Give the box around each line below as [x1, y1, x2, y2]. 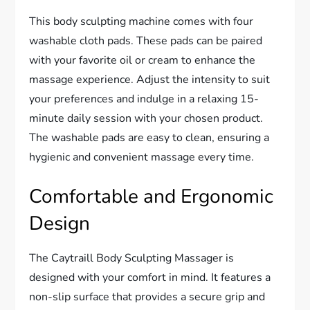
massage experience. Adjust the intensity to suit [29, 71, 271, 87]
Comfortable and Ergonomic [29, 183, 274, 210]
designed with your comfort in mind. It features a [29, 269, 271, 285]
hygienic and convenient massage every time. [29, 149, 255, 165]
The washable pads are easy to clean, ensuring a [29, 129, 270, 145]
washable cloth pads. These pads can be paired [29, 33, 263, 48]
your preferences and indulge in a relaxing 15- [29, 91, 259, 107]
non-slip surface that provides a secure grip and [29, 289, 266, 304]
